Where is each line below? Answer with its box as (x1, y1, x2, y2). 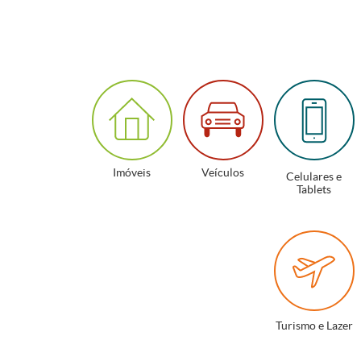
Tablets (297, 183, 331, 196)
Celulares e (286, 170, 342, 183)
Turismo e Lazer (275, 319, 353, 332)
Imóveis (113, 166, 151, 179)
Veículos (201, 166, 244, 179)
